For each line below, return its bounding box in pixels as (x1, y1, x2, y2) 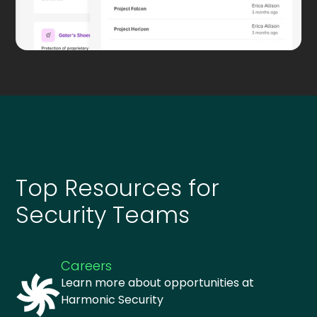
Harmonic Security (61, 291, 164, 308)
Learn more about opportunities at (61, 274, 255, 291)
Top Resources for (16, 171, 220, 204)
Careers (61, 256, 113, 275)
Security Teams (16, 198, 190, 231)
